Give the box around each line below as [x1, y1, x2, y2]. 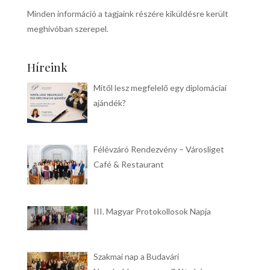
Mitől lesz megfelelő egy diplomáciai [93, 83, 227, 93]
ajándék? [93, 98, 127, 108]
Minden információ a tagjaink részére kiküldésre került [27, 8, 228, 19]
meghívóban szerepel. [27, 24, 108, 34]
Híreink [27, 60, 67, 75]
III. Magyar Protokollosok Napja [93, 206, 212, 216]
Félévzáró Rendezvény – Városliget [93, 144, 225, 155]
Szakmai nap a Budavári [93, 251, 180, 262]
